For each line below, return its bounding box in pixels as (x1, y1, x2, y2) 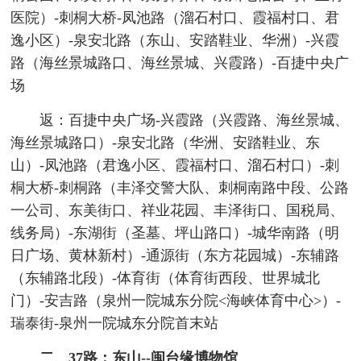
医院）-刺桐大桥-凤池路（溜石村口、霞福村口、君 (10, 10, 340, 27)
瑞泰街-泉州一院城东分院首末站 (10, 315, 219, 332)
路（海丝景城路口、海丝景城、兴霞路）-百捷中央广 (10, 55, 350, 72)
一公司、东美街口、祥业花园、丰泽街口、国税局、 (10, 202, 345, 219)
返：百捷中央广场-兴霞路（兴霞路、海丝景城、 (39, 112, 349, 129)
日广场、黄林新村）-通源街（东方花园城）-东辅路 (10, 247, 340, 264)
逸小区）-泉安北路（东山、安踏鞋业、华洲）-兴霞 (10, 32, 340, 49)
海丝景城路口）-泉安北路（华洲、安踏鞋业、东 (10, 135, 321, 151)
